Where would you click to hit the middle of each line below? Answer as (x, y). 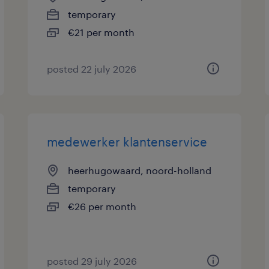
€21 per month (101, 32)
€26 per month (102, 206)
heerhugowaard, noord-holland (140, 170)
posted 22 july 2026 (92, 69)
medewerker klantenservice (127, 142)
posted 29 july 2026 (92, 261)
